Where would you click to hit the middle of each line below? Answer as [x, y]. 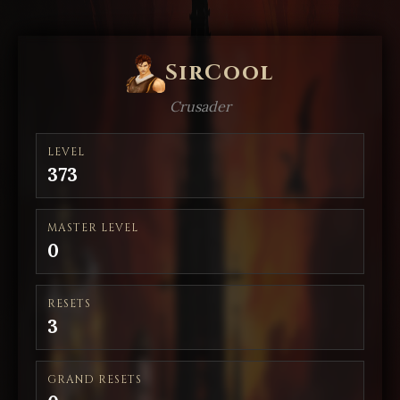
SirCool [220, 73]
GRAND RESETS [95, 379]
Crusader [200, 106]
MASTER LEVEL [93, 228]
